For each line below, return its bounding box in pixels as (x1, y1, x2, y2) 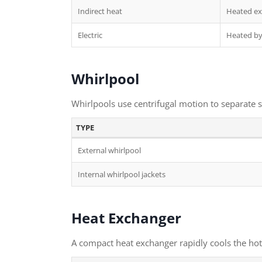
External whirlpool (78, 145, 141, 156)
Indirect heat (78, 6, 122, 16)
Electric (78, 30, 102, 40)
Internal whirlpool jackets (78, 169, 166, 180)
